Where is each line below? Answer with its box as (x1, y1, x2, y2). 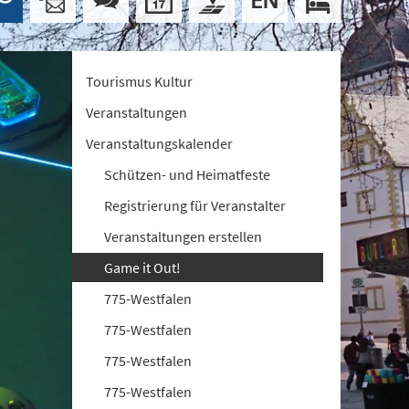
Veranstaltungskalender (86, 134, 234, 152)
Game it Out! (104, 258, 182, 277)
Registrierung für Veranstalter (104, 196, 287, 215)
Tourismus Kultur (86, 72, 194, 90)
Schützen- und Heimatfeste (104, 165, 271, 184)
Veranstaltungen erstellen (104, 227, 263, 246)
